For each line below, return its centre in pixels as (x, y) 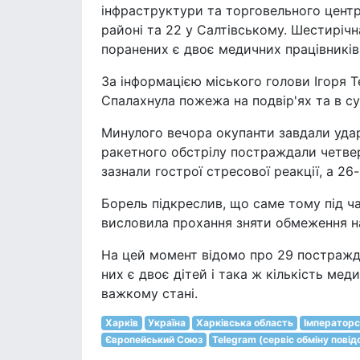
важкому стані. (149, 293)
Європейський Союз (153, 340)
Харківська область (244, 323)
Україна (167, 323)
